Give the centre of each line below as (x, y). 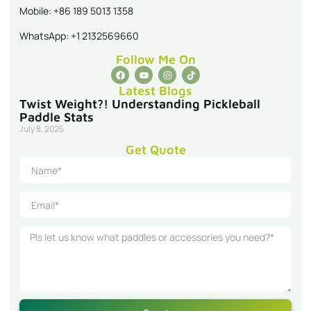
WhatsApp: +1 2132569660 (79, 35)
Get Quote (155, 150)
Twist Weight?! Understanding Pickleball (140, 104)
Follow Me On (155, 60)
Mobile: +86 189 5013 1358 (76, 11)
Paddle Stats (57, 117)
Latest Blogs (155, 91)
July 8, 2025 (42, 129)
